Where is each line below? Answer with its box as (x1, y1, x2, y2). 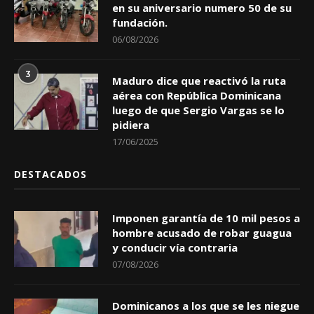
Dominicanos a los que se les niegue (112, 298, 299, 313)
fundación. (112, 15, 168, 29)
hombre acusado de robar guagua (112, 225, 292, 240)
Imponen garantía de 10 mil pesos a (112, 210, 300, 225)
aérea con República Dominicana (112, 88, 281, 102)
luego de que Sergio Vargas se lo (112, 102, 285, 117)
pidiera (112, 117, 149, 132)
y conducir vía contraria (112, 240, 238, 254)
